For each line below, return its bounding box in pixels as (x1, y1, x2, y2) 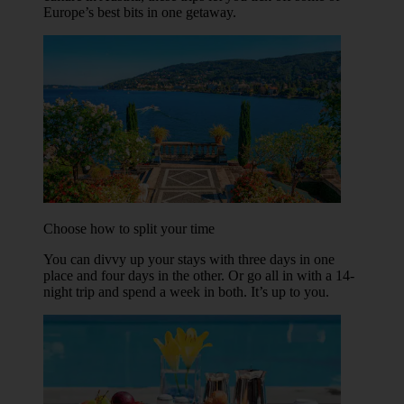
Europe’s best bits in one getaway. (43, 4, 236, 20)
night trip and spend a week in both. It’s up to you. (43, 283, 329, 299)
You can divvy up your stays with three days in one (43, 251, 335, 267)
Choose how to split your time (43, 220, 215, 236)
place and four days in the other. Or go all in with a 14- (43, 267, 354, 283)
